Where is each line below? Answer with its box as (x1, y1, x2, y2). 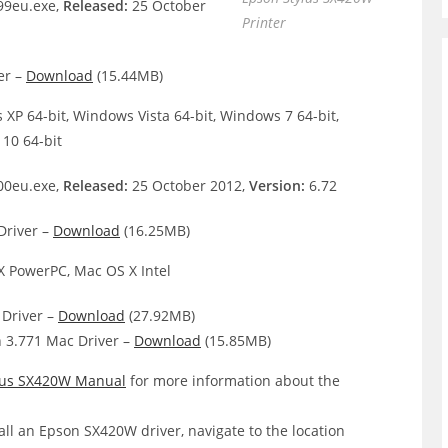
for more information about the (126, 371, 340, 390)
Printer (242, 13, 286, 32)
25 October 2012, (128, 176, 249, 195)
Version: (249, 176, 305, 195)
